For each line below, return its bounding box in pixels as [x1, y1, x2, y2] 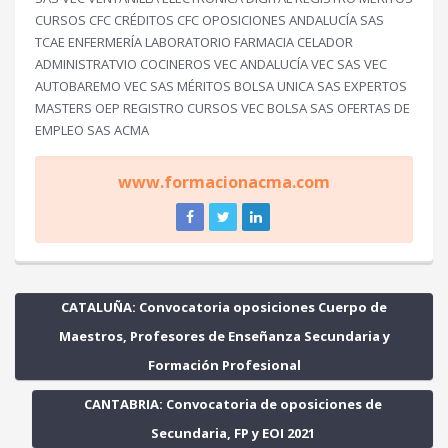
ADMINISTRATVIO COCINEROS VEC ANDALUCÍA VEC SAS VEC [35, 55, 387, 73]
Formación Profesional [147, 356, 301, 374]
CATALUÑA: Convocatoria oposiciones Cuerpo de [61, 298, 387, 316]
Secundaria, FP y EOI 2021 [150, 424, 315, 442]
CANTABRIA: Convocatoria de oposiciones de [83, 395, 382, 413]
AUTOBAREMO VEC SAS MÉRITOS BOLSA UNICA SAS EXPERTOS [35, 77, 407, 95]
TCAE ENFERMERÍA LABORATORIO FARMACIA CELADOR [35, 33, 353, 51]
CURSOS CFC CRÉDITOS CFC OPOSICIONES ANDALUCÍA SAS [35, 11, 384, 29]
